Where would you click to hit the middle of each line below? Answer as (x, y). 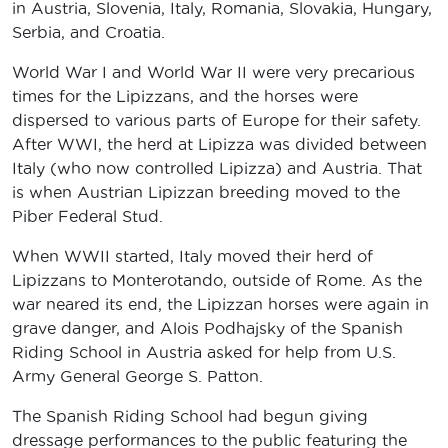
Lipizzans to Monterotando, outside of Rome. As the (217, 279)
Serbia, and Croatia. (91, 31)
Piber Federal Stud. (87, 215)
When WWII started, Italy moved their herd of (192, 255)
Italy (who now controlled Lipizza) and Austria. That (217, 167)
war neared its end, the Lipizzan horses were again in (220, 303)
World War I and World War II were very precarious (213, 71)
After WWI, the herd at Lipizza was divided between (219, 143)
